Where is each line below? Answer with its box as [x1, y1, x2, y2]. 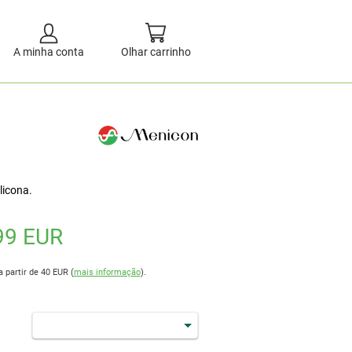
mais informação [73, 267, 141, 277]
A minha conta [13, 46, 85, 58]
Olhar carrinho [120, 46, 191, 58]
